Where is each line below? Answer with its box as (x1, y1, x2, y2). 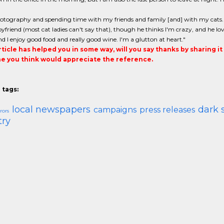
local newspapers (11, 104, 90, 115)
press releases (139, 105, 195, 114)
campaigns (93, 105, 136, 114)
